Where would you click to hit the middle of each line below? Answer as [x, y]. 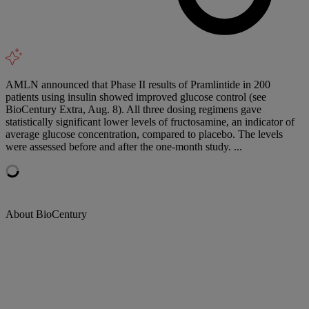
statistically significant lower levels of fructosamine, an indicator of [150, 121]
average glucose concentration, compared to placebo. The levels [144, 134]
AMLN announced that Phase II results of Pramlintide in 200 [138, 84]
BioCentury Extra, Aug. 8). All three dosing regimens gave [133, 109]
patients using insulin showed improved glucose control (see [136, 97]
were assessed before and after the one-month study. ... [124, 146]
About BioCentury [46, 214]
